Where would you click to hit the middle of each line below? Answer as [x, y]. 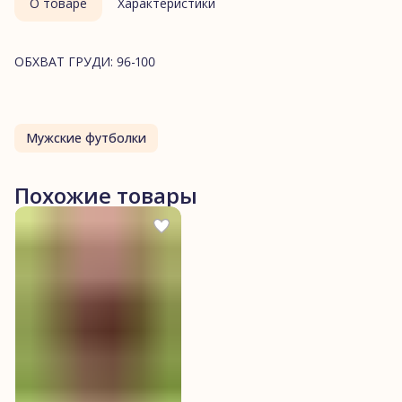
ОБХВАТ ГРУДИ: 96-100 [85, 61]
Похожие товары [106, 195]
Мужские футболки [86, 137]
